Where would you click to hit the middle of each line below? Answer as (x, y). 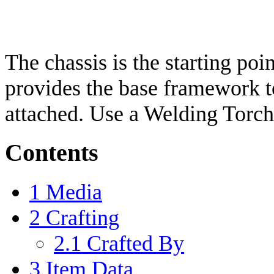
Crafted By (135, 243)
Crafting (83, 217)
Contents (52, 153)
